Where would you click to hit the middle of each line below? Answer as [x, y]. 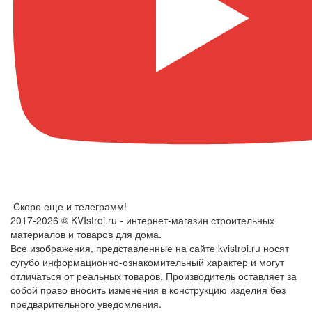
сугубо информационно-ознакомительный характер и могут [147, 262]
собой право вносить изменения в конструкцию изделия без [148, 290]
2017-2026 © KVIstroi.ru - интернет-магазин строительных [142, 220]
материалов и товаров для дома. [86, 234]
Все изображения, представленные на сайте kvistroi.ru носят [150, 248]
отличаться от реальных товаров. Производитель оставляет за [154, 276]
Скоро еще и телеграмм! [70, 206]
